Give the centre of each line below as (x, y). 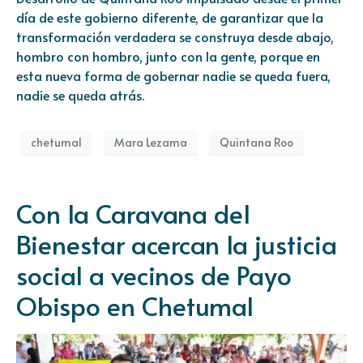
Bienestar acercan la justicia (177, 243)
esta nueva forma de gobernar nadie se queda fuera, (173, 75)
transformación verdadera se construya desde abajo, (175, 36)
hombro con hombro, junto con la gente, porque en (168, 56)
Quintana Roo (256, 143)
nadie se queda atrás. (80, 94)
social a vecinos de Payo (154, 274)
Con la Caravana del (133, 213)
